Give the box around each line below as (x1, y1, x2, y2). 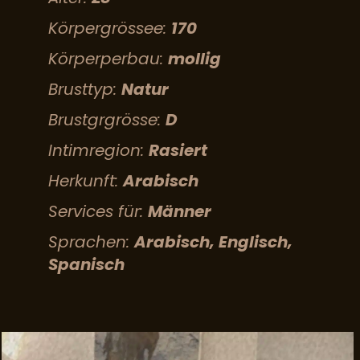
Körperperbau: (48, 47, 163, 70)
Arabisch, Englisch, (134, 231, 292, 253)
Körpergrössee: (48, 17, 166, 39)
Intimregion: (48, 139, 144, 162)
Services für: (48, 200, 143, 223)
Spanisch (48, 253, 125, 276)
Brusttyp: (48, 78, 117, 100)
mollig (168, 47, 221, 70)
